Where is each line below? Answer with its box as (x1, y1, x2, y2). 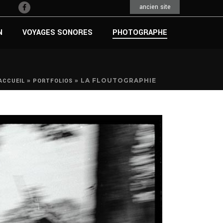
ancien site (139, 2, 171, 11)
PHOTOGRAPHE (112, 27, 167, 38)
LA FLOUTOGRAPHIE (81, 77, 156, 84)
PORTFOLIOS (33, 77, 73, 85)
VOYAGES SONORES (22, 27, 93, 38)
